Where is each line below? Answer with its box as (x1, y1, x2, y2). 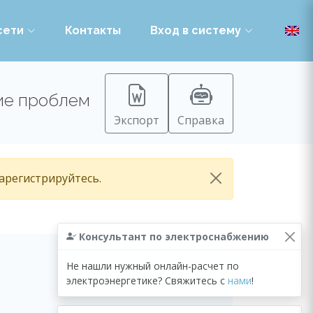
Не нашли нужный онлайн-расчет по (66, 259, 239, 272)
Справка (177, 112, 224, 128)
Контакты (65, 24, 121, 37)
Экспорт (114, 112, 159, 128)
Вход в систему (150, 24, 241, 37)
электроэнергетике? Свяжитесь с (66, 273, 228, 287)
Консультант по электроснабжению (76, 229, 269, 243)
